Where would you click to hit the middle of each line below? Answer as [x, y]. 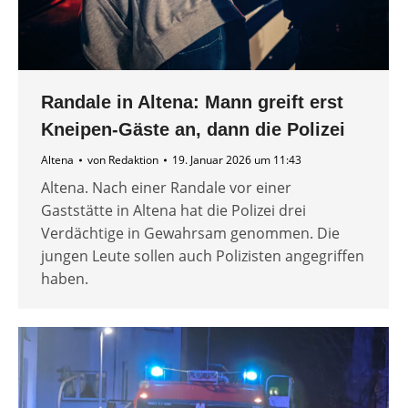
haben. [65, 279]
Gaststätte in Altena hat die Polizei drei [173, 211]
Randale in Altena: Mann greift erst [192, 102]
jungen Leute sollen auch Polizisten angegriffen [203, 256]
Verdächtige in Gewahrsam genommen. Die [190, 234]
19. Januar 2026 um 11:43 [237, 160]
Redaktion [133, 160]
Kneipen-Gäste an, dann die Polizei [193, 130]
